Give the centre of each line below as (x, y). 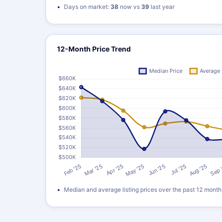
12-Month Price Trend (94, 49)
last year (162, 7)
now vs (130, 7)
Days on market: (87, 7)
